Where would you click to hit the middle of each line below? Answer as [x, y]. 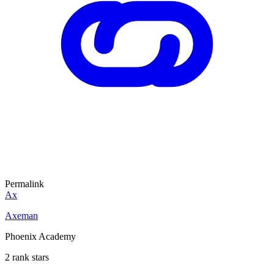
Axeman [21, 215]
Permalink [24, 183]
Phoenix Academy [40, 236]
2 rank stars [27, 257]
